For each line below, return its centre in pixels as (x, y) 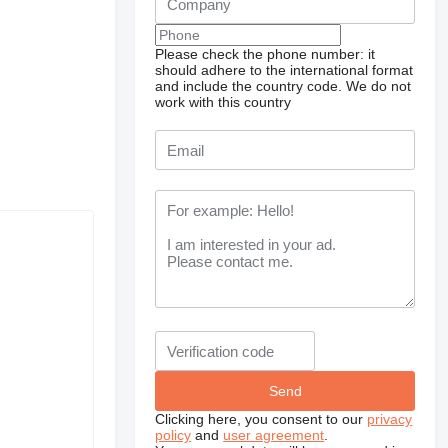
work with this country (223, 102)
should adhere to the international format (284, 70)
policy (173, 435)
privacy (390, 419)
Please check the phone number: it (265, 54)
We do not (379, 86)
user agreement (274, 435)
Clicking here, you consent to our (261, 419)
